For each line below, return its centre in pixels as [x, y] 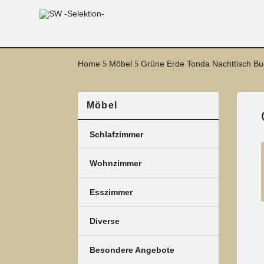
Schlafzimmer [116, 135]
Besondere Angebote [132, 250]
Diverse [105, 221]
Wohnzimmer [115, 164]
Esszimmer [111, 192]
